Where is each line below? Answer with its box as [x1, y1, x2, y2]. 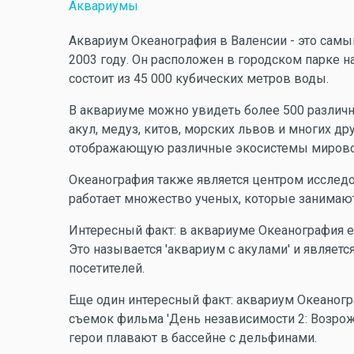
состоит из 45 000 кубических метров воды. [69, 71, 329, 86]
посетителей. [69, 261, 145, 276]
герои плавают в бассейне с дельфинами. [69, 330, 317, 345]
